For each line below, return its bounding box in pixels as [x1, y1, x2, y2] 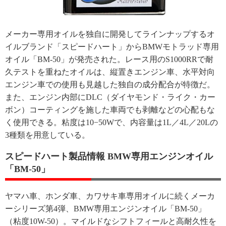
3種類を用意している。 [5, 131, 90, 139]
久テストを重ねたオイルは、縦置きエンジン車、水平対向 [5, 68, 215, 76]
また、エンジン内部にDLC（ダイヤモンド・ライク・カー [5, 93, 215, 101]
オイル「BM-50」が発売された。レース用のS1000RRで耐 [5, 55, 213, 64]
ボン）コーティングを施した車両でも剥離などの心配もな [5, 105, 215, 114]
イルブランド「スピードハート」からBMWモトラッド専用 [5, 42, 219, 51]
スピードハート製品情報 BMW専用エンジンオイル [5, 151, 213, 161]
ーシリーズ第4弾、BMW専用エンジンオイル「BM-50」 [5, 204, 206, 213]
